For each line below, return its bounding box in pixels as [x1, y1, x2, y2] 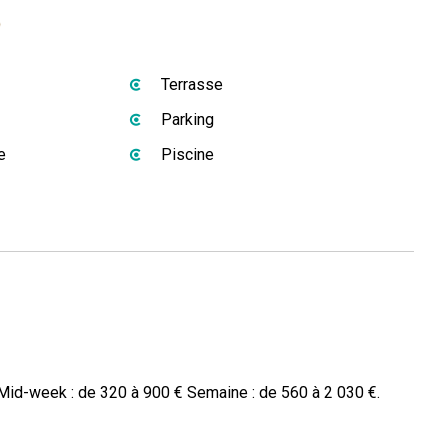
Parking [161, 110, 214, 129]
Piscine [161, 145, 214, 164]
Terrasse [161, 75, 223, 94]
